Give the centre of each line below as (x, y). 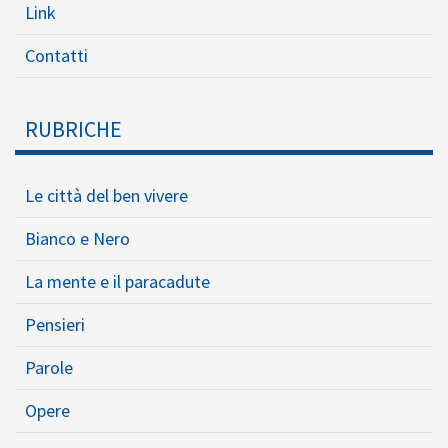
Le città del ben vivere (106, 196)
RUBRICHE (73, 129)
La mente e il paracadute (117, 282)
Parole (49, 368)
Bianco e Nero (77, 239)
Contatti (56, 56)
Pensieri (55, 325)
